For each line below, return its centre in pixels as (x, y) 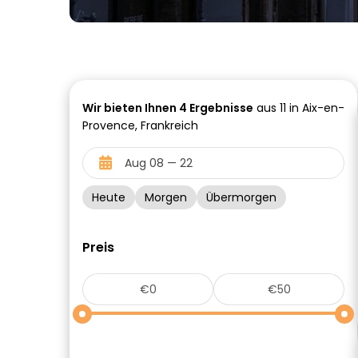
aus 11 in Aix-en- (299, 108)
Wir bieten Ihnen (131, 108)
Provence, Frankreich (140, 125)
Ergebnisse (220, 108)
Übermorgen (241, 197)
